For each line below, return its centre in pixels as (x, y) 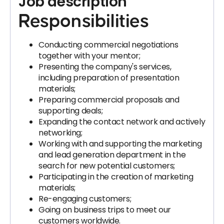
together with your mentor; (89, 56)
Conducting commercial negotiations (108, 45)
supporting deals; (71, 111)
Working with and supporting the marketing (120, 144)
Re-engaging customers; (85, 199)
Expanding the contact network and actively (122, 122)
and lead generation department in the (112, 155)
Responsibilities (84, 21)
